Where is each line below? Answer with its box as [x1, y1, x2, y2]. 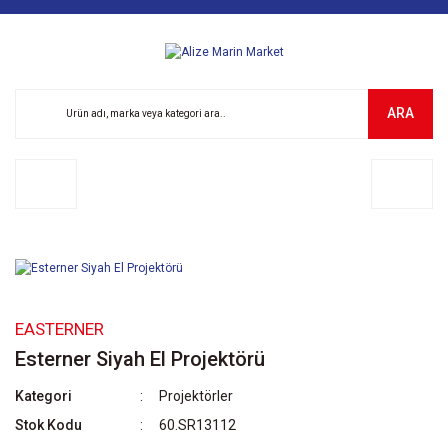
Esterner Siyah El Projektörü [15, 346, 265, 371]
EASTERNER [15, 318, 104, 339]
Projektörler [159, 387, 234, 404]
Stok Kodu [15, 416, 82, 433]
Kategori [15, 387, 72, 404]
